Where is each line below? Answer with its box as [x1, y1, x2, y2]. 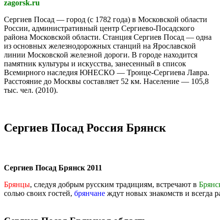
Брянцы [4, 180, 30, 189]
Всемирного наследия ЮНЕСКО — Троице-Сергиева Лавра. [4, 68, 209, 77]
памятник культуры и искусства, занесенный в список [4, 59, 186, 68]
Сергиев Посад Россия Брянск [4, 121, 166, 134]
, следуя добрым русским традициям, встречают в [30, 180, 199, 189]
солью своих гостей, [4, 189, 74, 197]
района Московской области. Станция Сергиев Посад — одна [4, 32, 212, 41]
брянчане [74, 189, 105, 197]
